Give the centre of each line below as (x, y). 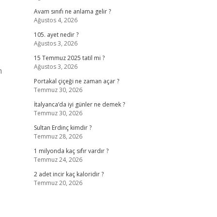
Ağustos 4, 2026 (55, 20)
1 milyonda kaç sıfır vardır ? (71, 151)
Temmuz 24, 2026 (58, 160)
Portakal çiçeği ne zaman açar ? (76, 81)
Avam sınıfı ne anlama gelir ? (72, 11)
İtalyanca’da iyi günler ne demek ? (79, 104)
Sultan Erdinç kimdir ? (62, 128)
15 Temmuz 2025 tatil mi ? (69, 58)
